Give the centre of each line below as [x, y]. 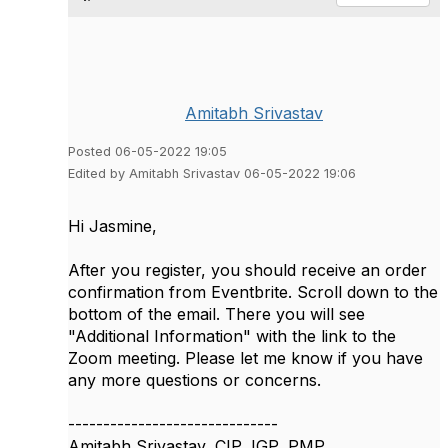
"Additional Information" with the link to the [232, 335]
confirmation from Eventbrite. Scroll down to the [253, 291]
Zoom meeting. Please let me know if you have [245, 357]
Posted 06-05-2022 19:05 [147, 151]
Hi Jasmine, [112, 225]
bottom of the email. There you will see [216, 313]
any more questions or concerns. [194, 379]
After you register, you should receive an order [247, 269]
